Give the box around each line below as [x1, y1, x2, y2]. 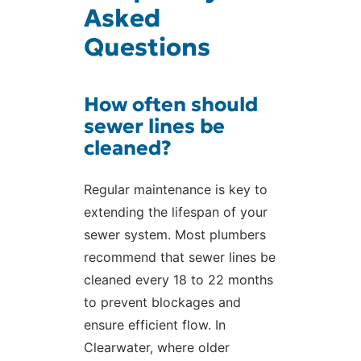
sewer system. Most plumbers [84, 226, 266, 243]
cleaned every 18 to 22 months [84, 272, 273, 288]
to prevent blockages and [84, 294, 241, 311]
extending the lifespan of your [84, 204, 268, 221]
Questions [84, 31, 210, 62]
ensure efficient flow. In [84, 317, 226, 334]
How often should [84, 91, 258, 117]
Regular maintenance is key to [84, 181, 268, 198]
